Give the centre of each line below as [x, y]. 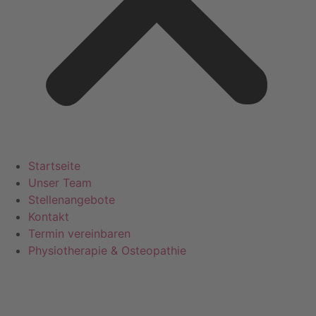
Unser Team [60, 183]
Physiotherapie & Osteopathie [107, 251]
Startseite [54, 166]
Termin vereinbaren [79, 234]
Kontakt [49, 217]
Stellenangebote [72, 200]
